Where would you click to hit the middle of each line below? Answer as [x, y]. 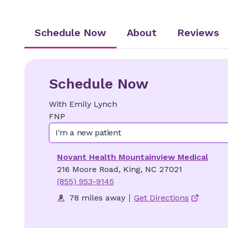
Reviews [198, 33]
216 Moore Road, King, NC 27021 [120, 169]
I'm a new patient [88, 133]
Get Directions [161, 198]
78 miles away [97, 198]
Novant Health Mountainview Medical [133, 157]
